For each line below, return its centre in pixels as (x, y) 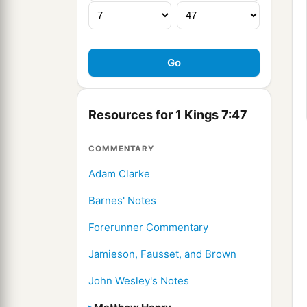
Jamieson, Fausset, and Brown (162, 254)
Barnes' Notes (122, 201)
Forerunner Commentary (148, 228)
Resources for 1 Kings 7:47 (168, 115)
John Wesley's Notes (139, 281)
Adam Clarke (119, 174)
